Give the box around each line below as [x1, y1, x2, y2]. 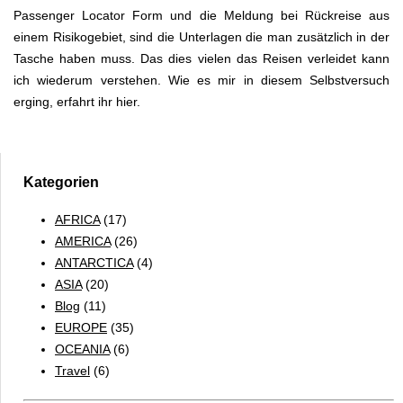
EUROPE [55, 319, 107, 335]
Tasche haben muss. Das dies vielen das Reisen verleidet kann [13, 51, 390, 67]
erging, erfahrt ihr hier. [13, 94, 140, 110]
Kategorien [23, 175, 99, 191]
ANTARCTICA [55, 255, 133, 270]
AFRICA [55, 211, 100, 227]
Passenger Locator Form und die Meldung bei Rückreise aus [13, 8, 390, 23]
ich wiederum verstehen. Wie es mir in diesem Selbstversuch [13, 73, 390, 88]
